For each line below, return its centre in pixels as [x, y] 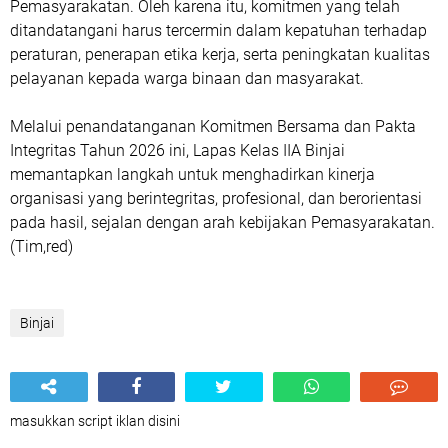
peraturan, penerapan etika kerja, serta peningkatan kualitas [220, 54]
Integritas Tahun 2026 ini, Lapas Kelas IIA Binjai [177, 150]
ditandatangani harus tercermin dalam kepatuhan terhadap [218, 30]
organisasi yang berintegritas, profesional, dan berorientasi [216, 198]
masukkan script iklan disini [95, 421]
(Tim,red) [41, 246]
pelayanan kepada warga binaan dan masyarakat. [187, 78]
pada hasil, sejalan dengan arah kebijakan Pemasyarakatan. [222, 222]
